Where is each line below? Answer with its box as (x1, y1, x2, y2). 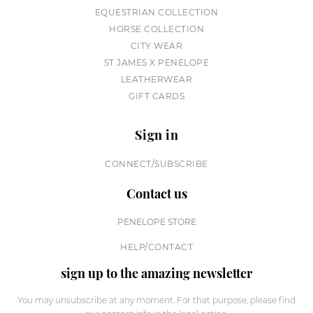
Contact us (126, 184, 187, 202)
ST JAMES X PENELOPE (103, 57, 210, 68)
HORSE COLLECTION (109, 23, 204, 34)
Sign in (134, 126, 179, 143)
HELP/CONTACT (120, 241, 193, 252)
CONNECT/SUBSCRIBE (105, 158, 208, 169)
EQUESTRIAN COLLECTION (94, 6, 219, 17)
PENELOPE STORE (117, 216, 196, 227)
